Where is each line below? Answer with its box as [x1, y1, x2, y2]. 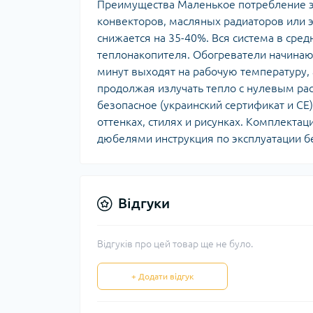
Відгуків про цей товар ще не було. [97, 238, 253, 249]
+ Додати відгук [131, 272, 194, 281]
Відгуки [118, 195, 170, 211]
